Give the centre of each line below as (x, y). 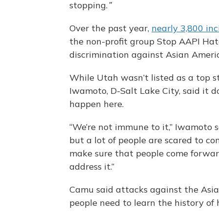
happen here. (97, 104)
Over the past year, (110, 28)
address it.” (92, 167)
